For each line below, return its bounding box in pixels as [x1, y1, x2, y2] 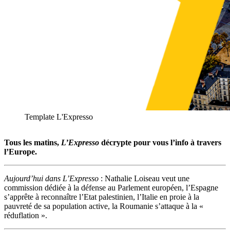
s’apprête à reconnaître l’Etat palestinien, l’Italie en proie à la [4, 193, 199, 202]
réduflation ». [4, 211, 47, 220]
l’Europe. [4, 147, 37, 157]
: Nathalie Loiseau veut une [99, 174, 189, 183]
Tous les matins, [4, 138, 61, 147]
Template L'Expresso [25, 112, 93, 122]
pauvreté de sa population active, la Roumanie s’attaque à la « [4, 202, 203, 211]
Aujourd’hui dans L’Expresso [4, 174, 99, 183]
